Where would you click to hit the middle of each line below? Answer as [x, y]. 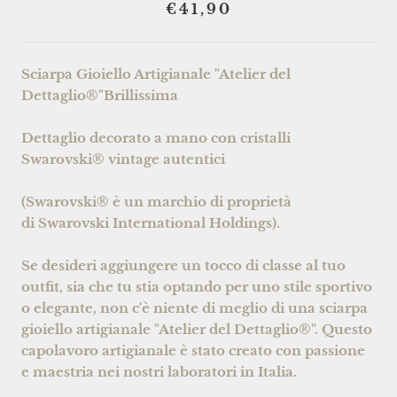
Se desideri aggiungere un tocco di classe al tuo [183, 265]
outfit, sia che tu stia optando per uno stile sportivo [197, 286]
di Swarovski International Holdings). [151, 222]
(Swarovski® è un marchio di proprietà [156, 201]
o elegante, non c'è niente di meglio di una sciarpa [195, 307]
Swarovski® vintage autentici [123, 159]
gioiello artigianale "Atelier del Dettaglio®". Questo [197, 329]
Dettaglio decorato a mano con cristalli [156, 137]
